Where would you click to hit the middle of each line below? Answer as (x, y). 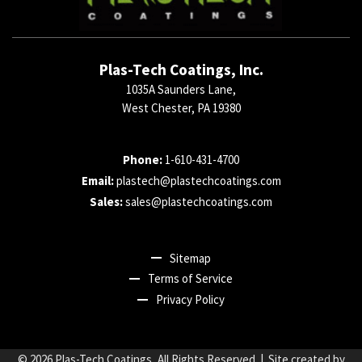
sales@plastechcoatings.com (199, 201)
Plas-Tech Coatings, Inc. (181, 70)
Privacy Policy (190, 300)
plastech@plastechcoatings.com (198, 180)
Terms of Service (190, 279)
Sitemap (190, 258)
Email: (97, 180)
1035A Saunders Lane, (181, 90)
